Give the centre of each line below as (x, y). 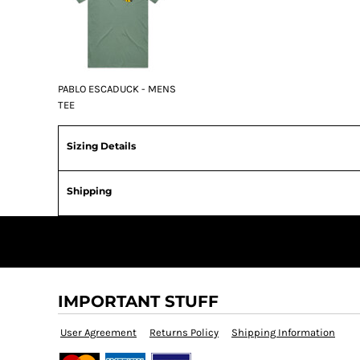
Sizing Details (101, 146)
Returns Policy (184, 332)
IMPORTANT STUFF (138, 301)
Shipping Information (283, 332)
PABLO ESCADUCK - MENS (117, 89)
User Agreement (98, 332)
